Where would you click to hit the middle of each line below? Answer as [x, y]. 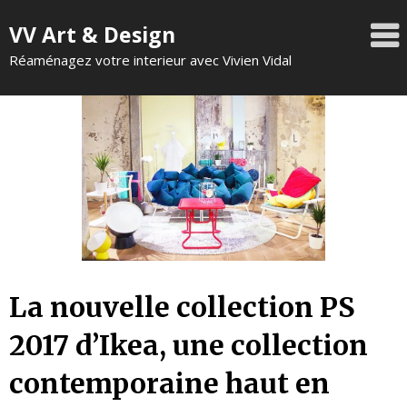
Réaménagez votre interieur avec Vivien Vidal [150, 60]
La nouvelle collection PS [182, 307]
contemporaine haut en [169, 383]
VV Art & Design [92, 35]
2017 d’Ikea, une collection [189, 345]
